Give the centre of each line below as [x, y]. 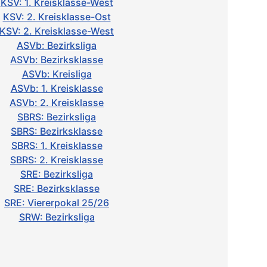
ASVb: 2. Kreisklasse [57, 103]
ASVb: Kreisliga [57, 74]
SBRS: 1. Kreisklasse [57, 145]
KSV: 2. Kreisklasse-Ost [57, 17]
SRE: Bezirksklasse [57, 188]
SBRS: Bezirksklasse [57, 131]
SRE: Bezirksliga [57, 174]
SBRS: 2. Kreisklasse [57, 160]
